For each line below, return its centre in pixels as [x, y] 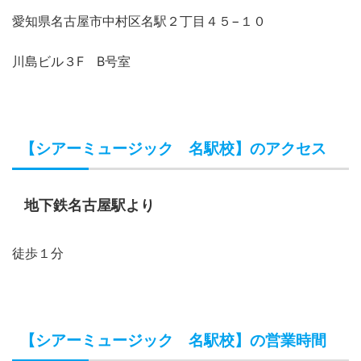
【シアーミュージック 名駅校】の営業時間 [173, 340]
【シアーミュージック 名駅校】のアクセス [173, 148]
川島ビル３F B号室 [71, 61]
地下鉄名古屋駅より [89, 205]
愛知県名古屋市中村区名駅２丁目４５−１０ [139, 21]
